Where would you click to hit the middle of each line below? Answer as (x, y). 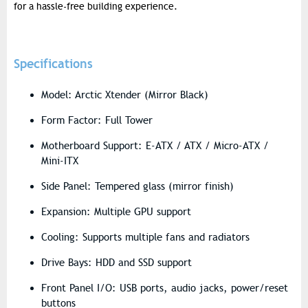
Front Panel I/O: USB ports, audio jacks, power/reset (165, 288)
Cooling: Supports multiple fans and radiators (145, 238)
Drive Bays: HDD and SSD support (117, 263)
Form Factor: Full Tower (97, 121)
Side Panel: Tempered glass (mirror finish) (137, 187)
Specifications (53, 64)
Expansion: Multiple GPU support (116, 212)
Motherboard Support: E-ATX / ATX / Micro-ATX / (155, 146)
